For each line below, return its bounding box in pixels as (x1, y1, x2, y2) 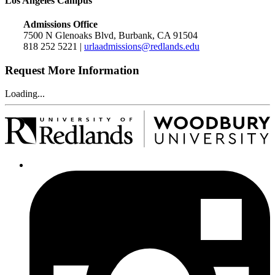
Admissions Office (23, 18, 98, 29)
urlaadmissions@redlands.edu (84, 41, 199, 52)
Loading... (5, 88, 45, 99)
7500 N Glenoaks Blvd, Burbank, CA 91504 (23, 29, 198, 41)
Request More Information (5, 63, 139, 77)
